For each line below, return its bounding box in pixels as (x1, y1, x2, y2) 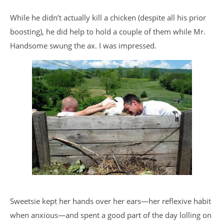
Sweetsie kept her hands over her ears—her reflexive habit (10, 196, 211, 206)
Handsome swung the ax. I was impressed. (10, 40, 156, 50)
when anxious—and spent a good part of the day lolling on (10, 210, 211, 220)
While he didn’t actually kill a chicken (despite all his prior (10, 12, 206, 22)
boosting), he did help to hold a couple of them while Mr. (10, 26, 205, 36)
